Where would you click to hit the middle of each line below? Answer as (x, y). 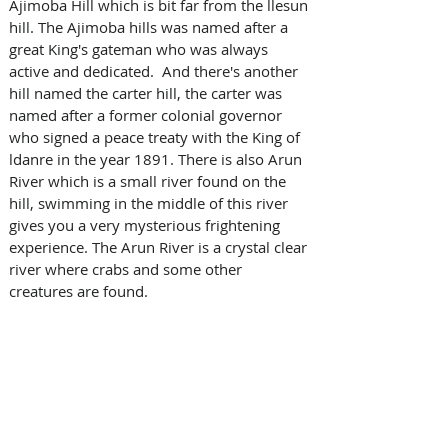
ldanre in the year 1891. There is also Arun (157, 158)
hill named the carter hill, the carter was (147, 92)
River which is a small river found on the (149, 180)
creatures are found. (80, 290)
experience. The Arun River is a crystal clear (160, 246)
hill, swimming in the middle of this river (150, 202)
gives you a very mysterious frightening (146, 224)
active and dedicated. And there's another (155, 70)
